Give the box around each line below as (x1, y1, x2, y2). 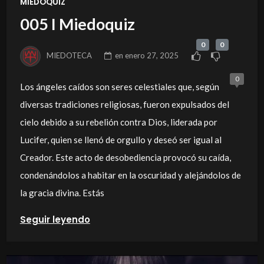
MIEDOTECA (47, 50, 93, 60)
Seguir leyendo (19, 213, 90, 226)
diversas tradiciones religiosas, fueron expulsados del (19, 98, 229, 110)
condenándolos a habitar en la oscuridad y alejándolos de (19, 169, 241, 180)
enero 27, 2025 (125, 50, 179, 60)
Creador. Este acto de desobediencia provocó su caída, (19, 151, 231, 163)
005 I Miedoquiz (19, 14, 135, 34)
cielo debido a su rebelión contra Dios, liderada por (19, 116, 217, 127)
